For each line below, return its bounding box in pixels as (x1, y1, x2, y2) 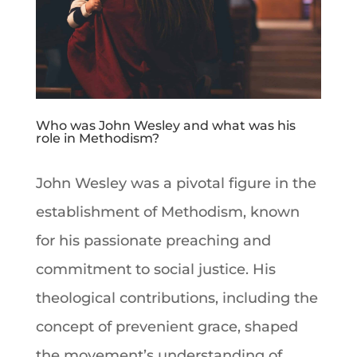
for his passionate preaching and (35, 231, 271, 249)
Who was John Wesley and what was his (35, 117, 296, 133)
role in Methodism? (35, 130, 159, 146)
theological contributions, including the (35, 288, 318, 307)
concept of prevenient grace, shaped (35, 317, 298, 335)
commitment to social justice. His (35, 260, 276, 278)
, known (242, 202, 300, 221)
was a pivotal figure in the (126, 174, 316, 192)
